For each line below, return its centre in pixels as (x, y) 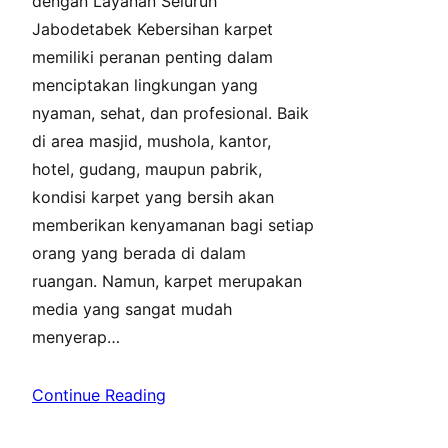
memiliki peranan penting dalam (152, 56)
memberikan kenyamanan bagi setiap (173, 224)
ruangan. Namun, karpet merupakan (167, 280)
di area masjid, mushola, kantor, (151, 140)
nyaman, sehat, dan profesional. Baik (170, 112)
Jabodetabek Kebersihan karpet (152, 28)
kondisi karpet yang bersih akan (153, 196)
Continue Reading (99, 394)
